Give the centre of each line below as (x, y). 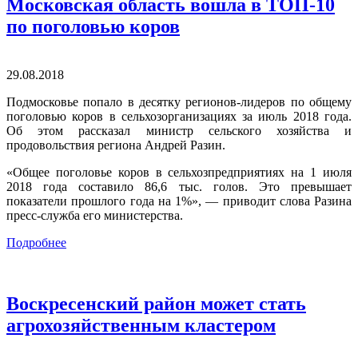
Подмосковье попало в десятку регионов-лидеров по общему (179, 102)
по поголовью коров (93, 27)
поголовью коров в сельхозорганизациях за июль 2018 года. (179, 117)
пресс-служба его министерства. (95, 216)
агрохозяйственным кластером (141, 326)
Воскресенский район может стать (156, 304)
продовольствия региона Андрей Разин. (116, 145)
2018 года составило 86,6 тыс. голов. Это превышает (179, 187)
